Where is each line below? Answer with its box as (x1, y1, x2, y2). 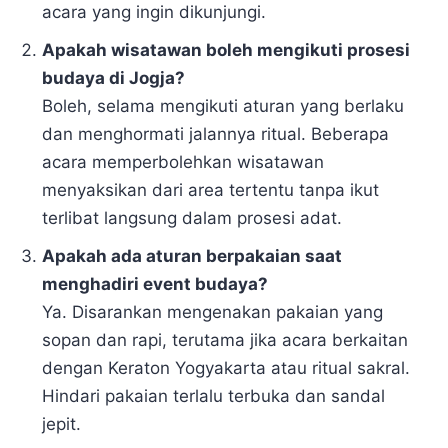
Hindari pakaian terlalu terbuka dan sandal (42, 385, 386, 406)
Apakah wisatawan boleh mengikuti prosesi (42, 39, 411, 60)
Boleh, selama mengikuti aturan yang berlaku (42, 95, 405, 116)
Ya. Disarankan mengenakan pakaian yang (42, 301, 384, 322)
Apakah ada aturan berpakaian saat (42, 245, 343, 266)
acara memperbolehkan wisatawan (42, 151, 325, 172)
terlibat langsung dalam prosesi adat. (42, 207, 343, 228)
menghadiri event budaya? (42, 273, 269, 294)
